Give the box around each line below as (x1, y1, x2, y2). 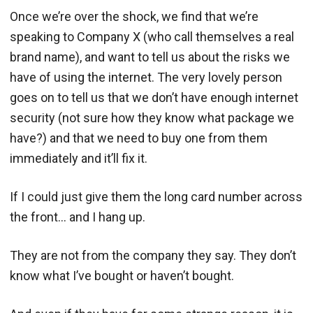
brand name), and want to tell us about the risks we (10, 49, 290, 64)
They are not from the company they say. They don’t (10, 247, 296, 263)
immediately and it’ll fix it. (10, 150, 147, 166)
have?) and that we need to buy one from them (10, 130, 268, 145)
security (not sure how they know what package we (10, 110, 294, 125)
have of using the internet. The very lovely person (10, 69, 282, 85)
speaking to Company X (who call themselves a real (10, 29, 294, 44)
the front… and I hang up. (10, 209, 145, 224)
